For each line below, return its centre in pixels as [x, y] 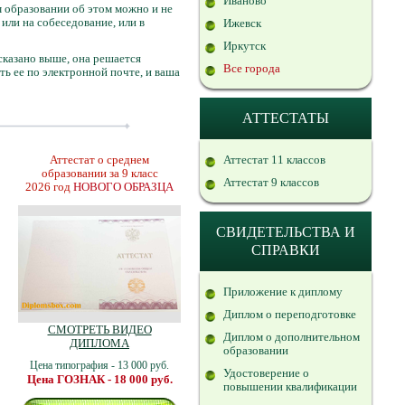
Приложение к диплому [283, 292]
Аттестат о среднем [99, 160]
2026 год [49, 187]
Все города [252, 68]
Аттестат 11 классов [274, 160]
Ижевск [242, 23]
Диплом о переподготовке [290, 314]
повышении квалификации [290, 386]
